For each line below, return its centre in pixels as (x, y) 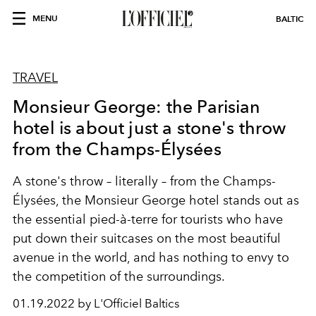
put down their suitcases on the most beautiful (147, 238)
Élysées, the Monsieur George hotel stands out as (156, 200)
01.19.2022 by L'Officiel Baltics (96, 303)
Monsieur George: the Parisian (137, 107)
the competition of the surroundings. (119, 276)
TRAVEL (35, 78)
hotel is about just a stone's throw (150, 128)
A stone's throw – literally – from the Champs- (144, 181)
